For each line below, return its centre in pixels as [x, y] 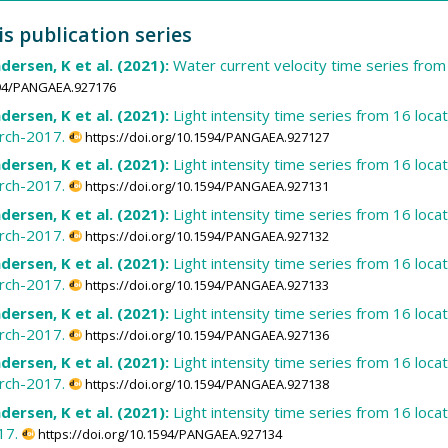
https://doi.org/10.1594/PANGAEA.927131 [207, 186]
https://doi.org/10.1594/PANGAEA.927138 [207, 384]
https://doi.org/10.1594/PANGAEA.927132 [207, 235]
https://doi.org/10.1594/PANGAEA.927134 [160, 433]
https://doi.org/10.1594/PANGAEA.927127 [207, 136]
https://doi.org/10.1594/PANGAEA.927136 [207, 334]
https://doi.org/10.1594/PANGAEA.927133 [207, 285]
